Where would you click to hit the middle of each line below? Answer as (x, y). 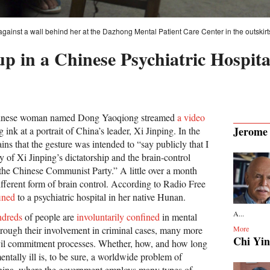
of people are (49, 217)
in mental (178, 217)
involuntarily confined (118, 217)
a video (191, 118)
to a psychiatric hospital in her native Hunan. (100, 197)
